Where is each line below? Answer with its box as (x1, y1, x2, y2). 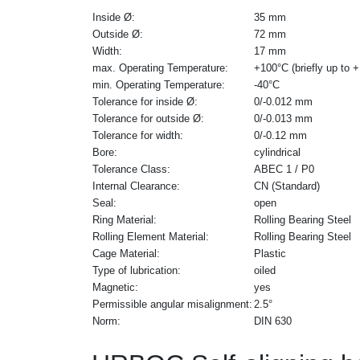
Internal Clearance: (92, 179, 180, 192)
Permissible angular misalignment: (92, 297, 252, 310)
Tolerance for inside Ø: (92, 95, 198, 108)
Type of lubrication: (92, 264, 181, 276)
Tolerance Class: (92, 162, 170, 175)
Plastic (254, 247, 286, 260)
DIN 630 (254, 314, 292, 327)
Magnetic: (92, 280, 138, 293)
